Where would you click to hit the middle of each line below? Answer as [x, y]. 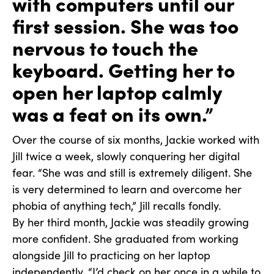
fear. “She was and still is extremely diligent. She [132, 173]
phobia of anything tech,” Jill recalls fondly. [117, 206]
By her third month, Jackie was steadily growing [131, 222]
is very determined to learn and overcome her [127, 189]
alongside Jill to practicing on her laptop [111, 255]
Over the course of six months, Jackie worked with [136, 140]
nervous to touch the [105, 47]
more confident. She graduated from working [125, 239]
